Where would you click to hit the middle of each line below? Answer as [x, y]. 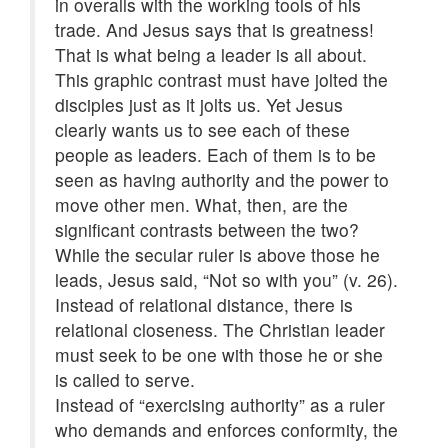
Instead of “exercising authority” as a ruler [220, 405]
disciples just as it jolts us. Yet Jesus [199, 105]
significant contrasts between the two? [207, 230]
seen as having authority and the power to [222, 180]
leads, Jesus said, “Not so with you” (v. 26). [226, 280]
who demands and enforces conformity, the [226, 430]
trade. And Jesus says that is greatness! [214, 30]
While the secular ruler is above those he [217, 255]
